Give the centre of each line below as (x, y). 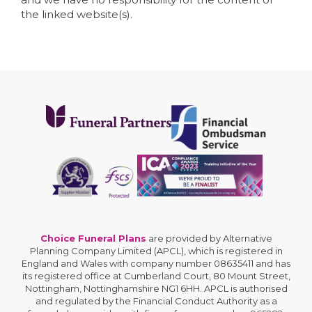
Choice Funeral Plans (93, 238)
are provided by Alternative (209, 238)
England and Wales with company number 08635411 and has (156, 263)
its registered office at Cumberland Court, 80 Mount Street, (156, 276)
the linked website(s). (77, 14)
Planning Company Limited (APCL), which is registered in (156, 251)
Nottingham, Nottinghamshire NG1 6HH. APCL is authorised (156, 288)
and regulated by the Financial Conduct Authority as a (156, 301)
